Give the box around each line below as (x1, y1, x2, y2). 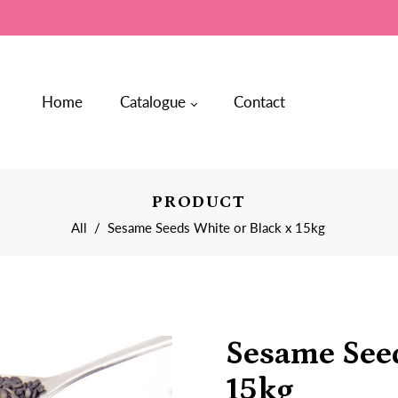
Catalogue (119, 92, 189, 111)
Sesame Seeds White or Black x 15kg (107, 219, 325, 235)
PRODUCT (152, 192, 246, 211)
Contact (233, 92, 285, 111)
